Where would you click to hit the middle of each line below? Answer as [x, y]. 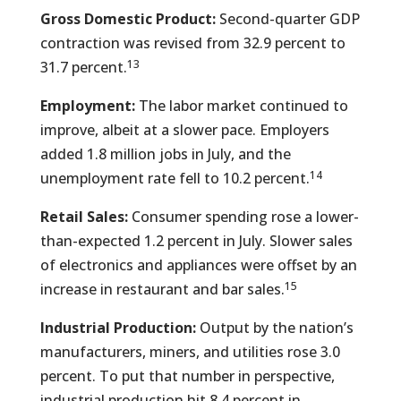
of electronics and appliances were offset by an [198, 265]
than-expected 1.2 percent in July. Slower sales [196, 241]
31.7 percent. [83, 67]
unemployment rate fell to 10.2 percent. [175, 178]
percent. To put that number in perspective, [187, 376]
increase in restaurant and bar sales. [162, 289]
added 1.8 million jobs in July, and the [165, 154]
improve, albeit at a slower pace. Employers [184, 130]
